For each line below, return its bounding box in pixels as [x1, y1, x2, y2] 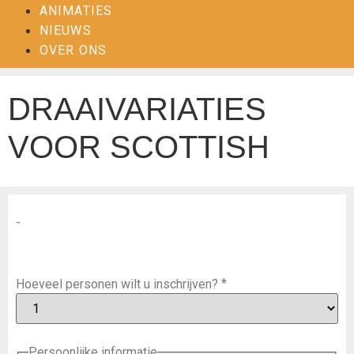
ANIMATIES [40, 3, 112, 18]
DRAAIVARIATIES [8, 92, 266, 126]
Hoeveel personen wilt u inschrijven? [16, 276, 218, 292]
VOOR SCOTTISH [8, 130, 269, 164]
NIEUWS [40, 23, 92, 38]
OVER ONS [40, 43, 107, 58]
